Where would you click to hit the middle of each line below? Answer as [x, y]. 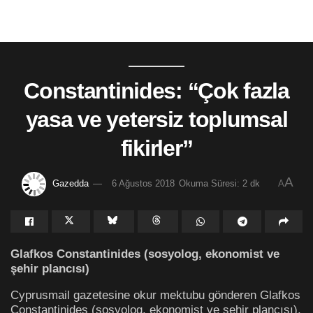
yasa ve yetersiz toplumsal [156, 119]
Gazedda [70, 183]
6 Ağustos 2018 [143, 183]
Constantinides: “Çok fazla [156, 91]
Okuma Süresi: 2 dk [219, 183]
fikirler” [156, 148]
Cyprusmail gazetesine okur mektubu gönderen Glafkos [155, 295]
